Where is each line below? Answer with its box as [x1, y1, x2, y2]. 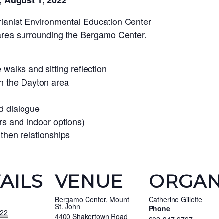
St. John [55, 201, 80, 211]
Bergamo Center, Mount [55, 195, 129, 204]
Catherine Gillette [149, 195, 202, 204]
